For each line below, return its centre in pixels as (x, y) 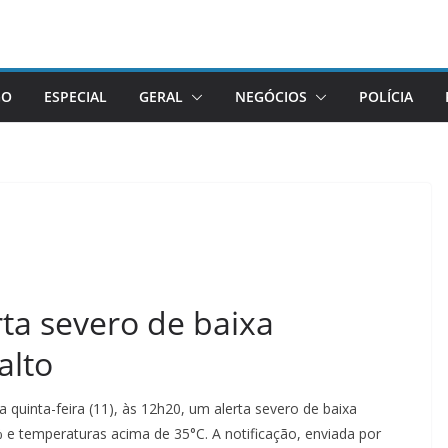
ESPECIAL (75, 96)
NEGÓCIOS (271, 96)
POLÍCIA (386, 96)
